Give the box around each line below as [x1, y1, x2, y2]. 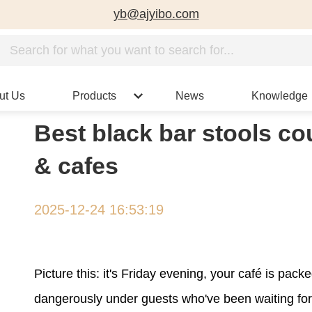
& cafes [34, 152, 118, 179]
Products [72, 90, 116, 102]
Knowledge [251, 90, 309, 102]
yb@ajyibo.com [113, 7, 199, 21]
